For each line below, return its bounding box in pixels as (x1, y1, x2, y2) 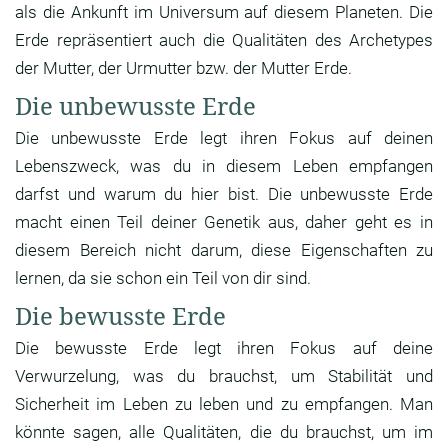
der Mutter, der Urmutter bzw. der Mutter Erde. (15, 58, 352, 79)
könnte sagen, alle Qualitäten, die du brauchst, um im (15, 422, 433, 443)
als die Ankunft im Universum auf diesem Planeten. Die (15, 2, 433, 23)
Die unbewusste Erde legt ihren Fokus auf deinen (15, 128, 433, 149)
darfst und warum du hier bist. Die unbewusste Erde (15, 184, 433, 205)
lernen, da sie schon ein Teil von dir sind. (15, 268, 311, 289)
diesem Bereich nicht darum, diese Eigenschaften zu (15, 240, 433, 261)
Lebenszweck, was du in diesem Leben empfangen (15, 156, 433, 177)
